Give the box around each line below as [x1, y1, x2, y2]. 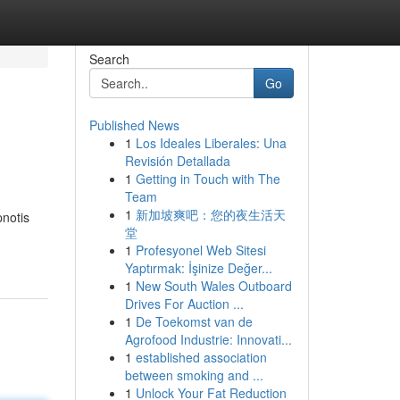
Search [88, 50, 129, 68]
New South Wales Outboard [135, 277, 292, 295]
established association [135, 348, 267, 366]
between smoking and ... [124, 366, 263, 384]
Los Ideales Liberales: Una [135, 134, 287, 152]
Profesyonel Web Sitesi [135, 241, 266, 259]
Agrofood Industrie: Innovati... [124, 330, 292, 348]
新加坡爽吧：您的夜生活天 [135, 205, 286, 223]
